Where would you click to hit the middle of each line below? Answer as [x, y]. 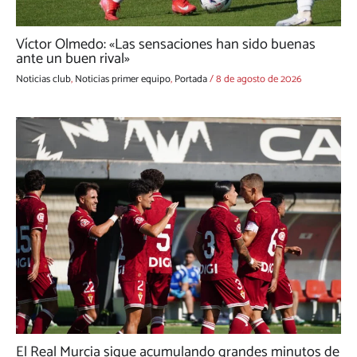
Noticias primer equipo [123, 79]
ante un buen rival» [73, 59]
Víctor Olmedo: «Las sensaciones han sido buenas [166, 45]
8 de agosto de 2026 [259, 79]
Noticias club [43, 79]
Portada [191, 79]
